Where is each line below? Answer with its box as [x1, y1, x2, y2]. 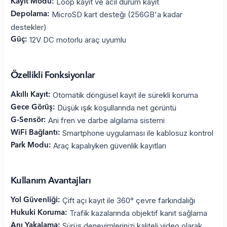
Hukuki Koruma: [11, 209, 67, 217]
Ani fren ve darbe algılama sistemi [46, 115, 165, 125]
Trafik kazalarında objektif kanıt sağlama [67, 208, 207, 218]
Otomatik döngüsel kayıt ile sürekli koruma [51, 90, 198, 100]
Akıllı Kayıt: [11, 91, 51, 99]
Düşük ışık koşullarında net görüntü [55, 102, 176, 112]
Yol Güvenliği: [11, 197, 60, 205]
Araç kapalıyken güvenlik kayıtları [51, 140, 166, 150]
